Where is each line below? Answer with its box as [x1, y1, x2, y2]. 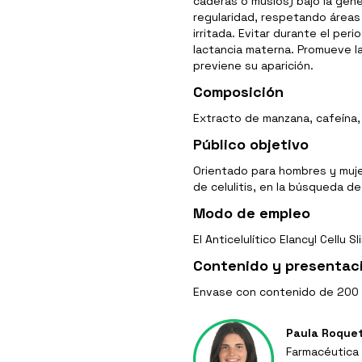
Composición [193, 82, 284, 101]
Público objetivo [193, 134, 309, 154]
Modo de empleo [193, 203, 310, 222]
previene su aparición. [193, 57, 314, 73]
